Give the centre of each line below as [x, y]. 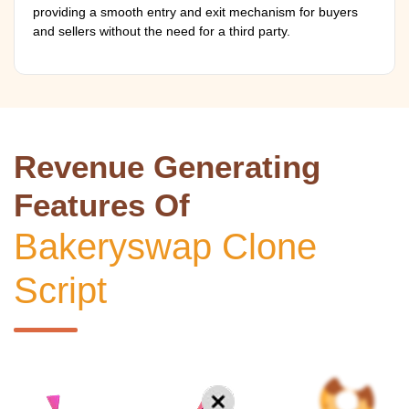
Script [60, 290]
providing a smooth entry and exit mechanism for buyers [195, 12]
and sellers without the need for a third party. [162, 31]
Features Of [102, 205]
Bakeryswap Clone [165, 246]
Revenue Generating [167, 167]
